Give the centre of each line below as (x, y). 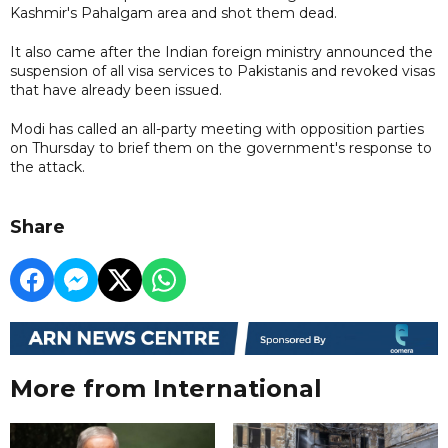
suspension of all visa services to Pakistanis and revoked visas (222, 70)
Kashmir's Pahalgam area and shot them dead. (173, 12)
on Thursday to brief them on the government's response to (221, 147)
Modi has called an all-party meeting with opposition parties (217, 128)
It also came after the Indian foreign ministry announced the (221, 51)
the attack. (47, 166)
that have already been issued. (116, 89)
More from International (166, 389)
